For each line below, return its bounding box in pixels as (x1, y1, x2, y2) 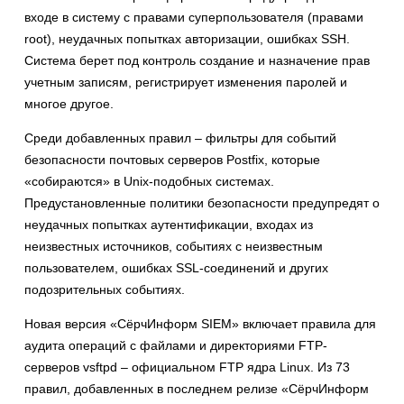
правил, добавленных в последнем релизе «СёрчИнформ (24, 381, 369, 397)
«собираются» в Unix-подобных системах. (24, 174, 274, 189)
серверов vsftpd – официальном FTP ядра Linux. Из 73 (24, 360, 350, 375)
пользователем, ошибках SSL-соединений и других (24, 261, 328, 276)
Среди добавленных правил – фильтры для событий (24, 131, 336, 146)
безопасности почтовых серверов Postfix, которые (24, 152, 320, 168)
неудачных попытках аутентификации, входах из (24, 217, 313, 233)
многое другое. (24, 96, 114, 112)
